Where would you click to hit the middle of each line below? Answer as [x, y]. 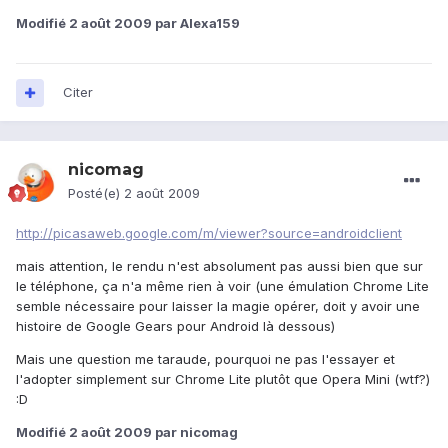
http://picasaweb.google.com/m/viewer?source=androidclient [209, 233]
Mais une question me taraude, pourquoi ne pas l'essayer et [205, 359]
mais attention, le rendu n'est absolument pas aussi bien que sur [219, 266]
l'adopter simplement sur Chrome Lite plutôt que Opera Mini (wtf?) [223, 379]
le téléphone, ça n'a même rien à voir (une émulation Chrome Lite [222, 286]
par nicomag [195, 432]
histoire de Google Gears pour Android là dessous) [175, 326]
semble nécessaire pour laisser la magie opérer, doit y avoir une [218, 306]
